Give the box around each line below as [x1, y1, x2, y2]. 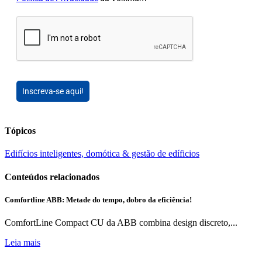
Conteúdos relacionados [5, 171, 99, 182]
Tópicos [5, 126, 36, 136]
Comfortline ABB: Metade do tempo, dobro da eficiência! [5, 195, 192, 204]
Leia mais [5, 237, 40, 248]
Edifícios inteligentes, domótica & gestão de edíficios [5, 149, 199, 159]
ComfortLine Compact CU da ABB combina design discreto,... [5, 218, 237, 228]
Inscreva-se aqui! [22, 86, 84, 96]
